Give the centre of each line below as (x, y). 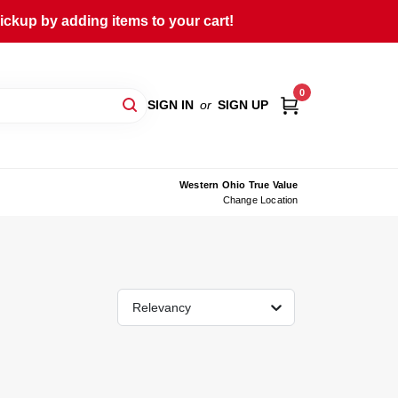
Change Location (260, 200)
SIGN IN (170, 104)
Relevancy (162, 307)
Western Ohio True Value (239, 184)
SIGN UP (243, 104)
